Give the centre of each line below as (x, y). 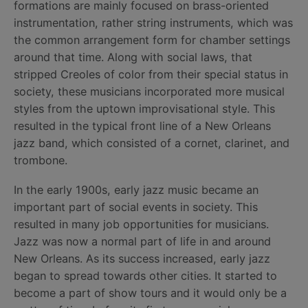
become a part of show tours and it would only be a (150, 293)
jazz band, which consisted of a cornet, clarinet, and (152, 143)
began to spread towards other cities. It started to (145, 275)
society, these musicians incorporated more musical (149, 91)
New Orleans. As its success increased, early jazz (142, 258)
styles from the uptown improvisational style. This (144, 108)
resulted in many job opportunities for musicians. (141, 224)
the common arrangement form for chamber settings (152, 40)
